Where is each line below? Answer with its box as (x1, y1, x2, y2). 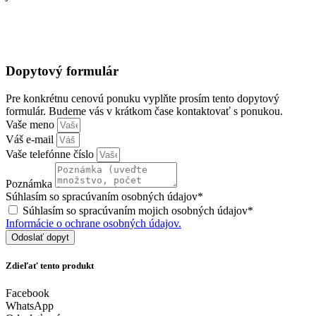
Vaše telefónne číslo (6, 147, 97, 160)
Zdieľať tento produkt (6, 260, 94, 271)
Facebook (6, 287, 49, 300)
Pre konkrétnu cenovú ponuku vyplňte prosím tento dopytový (6, 92, 279, 104)
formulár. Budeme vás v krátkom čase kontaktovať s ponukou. (6, 104, 283, 117)
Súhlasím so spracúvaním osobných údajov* (6, 190, 203, 202)
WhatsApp (6, 300, 54, 312)
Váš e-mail (6, 133, 56, 145)
